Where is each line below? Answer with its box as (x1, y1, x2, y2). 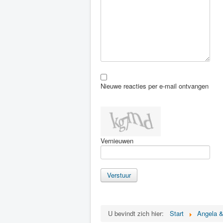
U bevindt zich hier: (108, 209, 168, 218)
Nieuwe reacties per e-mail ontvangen (101, 81, 209, 91)
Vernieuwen (101, 136, 133, 145)
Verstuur (107, 170, 131, 180)
